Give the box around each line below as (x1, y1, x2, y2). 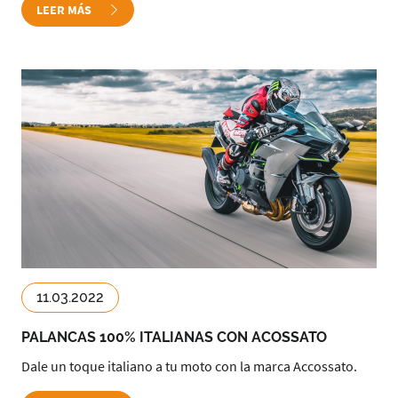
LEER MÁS (36, 2, 94, 18)
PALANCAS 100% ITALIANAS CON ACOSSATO (21, 329, 327, 346)
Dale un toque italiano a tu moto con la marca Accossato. (21, 357, 357, 375)
